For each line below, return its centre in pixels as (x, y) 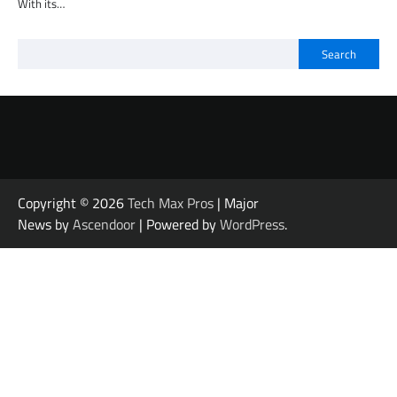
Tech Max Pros (171, 203)
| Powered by (178, 225)
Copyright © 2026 (73, 203)
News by (45, 225)
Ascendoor (104, 225)
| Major (236, 203)
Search (339, 54)
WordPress (252, 225)
